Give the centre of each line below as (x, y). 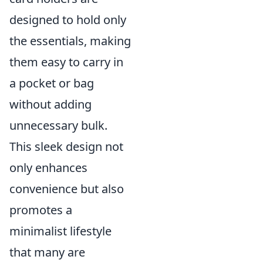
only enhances (48, 168)
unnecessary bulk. (58, 125)
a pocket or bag (52, 83)
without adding (50, 104)
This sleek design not (66, 146)
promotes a (41, 210)
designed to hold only (68, 20)
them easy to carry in (66, 62)
